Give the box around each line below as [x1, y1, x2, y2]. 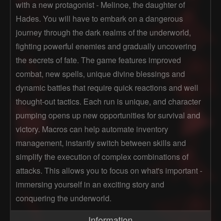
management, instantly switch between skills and [16, 137, 186, 148]
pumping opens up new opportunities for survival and [16, 110, 200, 121]
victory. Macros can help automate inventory [16, 123, 168, 135]
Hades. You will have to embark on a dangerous [16, 13, 183, 24]
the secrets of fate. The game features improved [16, 54, 181, 66]
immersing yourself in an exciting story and [16, 179, 164, 190]
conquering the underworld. [16, 192, 111, 204]
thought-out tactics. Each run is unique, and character [16, 96, 201, 107]
